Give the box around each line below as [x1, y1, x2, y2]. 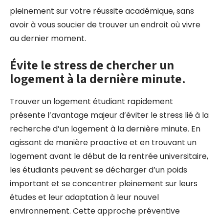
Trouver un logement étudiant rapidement [10, 96, 173, 107]
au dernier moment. [10, 33, 86, 44]
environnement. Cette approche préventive [10, 205, 180, 217]
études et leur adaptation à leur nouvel [10, 192, 159, 203]
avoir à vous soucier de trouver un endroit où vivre [10, 19, 200, 30]
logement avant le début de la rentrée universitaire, [10, 151, 208, 162]
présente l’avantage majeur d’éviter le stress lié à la [10, 109, 209, 121]
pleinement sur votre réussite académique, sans [10, 5, 194, 17]
